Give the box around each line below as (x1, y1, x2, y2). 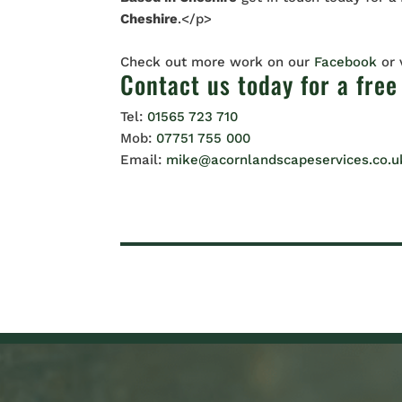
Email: (120, 152, 167, 168)
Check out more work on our (120, 54, 315, 70)
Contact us (120, 66, 232, 102)
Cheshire (120, 11, 179, 27)
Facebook (314, 54, 382, 70)
